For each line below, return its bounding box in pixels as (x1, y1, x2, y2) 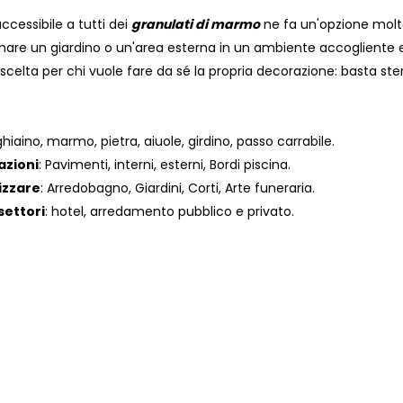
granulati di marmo (131, 15, 260, 34)
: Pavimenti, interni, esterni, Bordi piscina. (39, 156, 291, 175)
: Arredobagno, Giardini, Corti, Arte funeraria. (40, 179, 315, 198)
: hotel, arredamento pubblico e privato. (45, 202, 294, 221)
